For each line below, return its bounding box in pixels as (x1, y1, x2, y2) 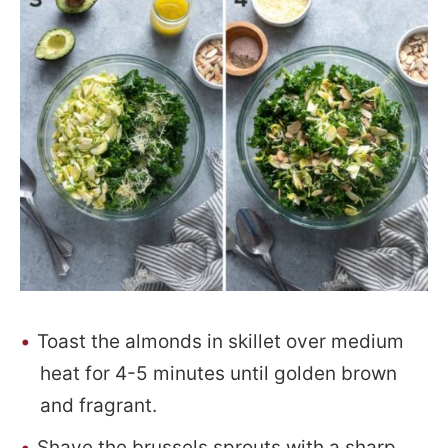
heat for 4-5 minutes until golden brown (40, 361, 397, 385)
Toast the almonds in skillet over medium (37, 329, 404, 353)
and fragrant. (40, 393, 157, 417)
